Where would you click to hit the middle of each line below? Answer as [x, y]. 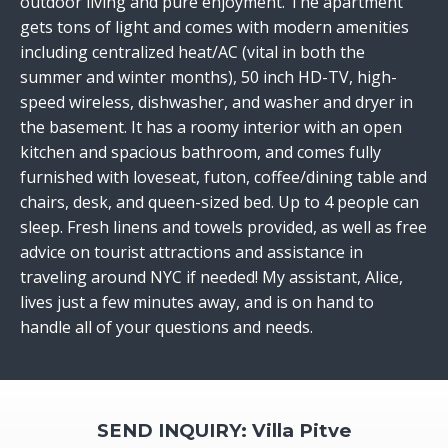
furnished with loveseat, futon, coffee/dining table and [223, 177]
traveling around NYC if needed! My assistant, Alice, [211, 277]
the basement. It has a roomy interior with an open [211, 127]
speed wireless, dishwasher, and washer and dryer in [216, 102]
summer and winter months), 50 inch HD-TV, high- [208, 77]
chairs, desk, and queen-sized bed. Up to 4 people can [219, 202]
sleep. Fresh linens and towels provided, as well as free [223, 227]
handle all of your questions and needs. [166, 327]
